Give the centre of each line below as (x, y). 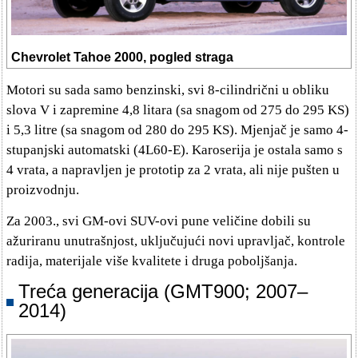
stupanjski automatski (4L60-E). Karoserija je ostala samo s (175, 150)
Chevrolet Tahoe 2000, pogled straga (122, 58)
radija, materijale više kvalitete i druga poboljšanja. (152, 261)
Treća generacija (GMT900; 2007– (163, 292)
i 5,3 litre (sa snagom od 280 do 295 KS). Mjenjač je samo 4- (177, 130)
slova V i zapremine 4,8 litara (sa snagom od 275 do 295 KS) (178, 110)
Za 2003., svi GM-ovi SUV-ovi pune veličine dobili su (159, 221)
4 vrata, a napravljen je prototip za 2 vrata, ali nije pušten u (173, 170)
